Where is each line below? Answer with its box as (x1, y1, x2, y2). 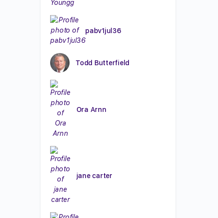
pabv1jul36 (85, 26, 121, 35)
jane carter (76, 171, 112, 180)
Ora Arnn (76, 105, 107, 113)
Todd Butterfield (75, 59, 130, 67)
